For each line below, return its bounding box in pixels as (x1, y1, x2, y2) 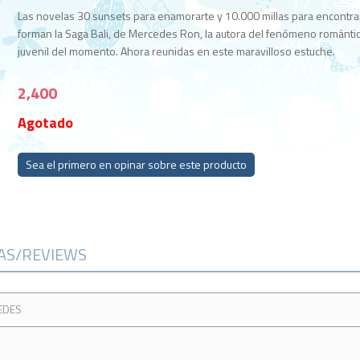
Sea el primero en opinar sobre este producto (26, 156, 247, 173)
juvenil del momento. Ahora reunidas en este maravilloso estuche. (18, 43, 336, 59)
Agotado (18, 112, 74, 133)
